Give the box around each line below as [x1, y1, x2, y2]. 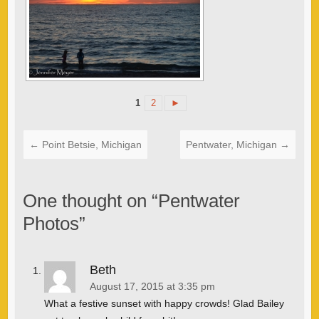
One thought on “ [22, 189, 158, 211]
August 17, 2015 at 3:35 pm [89, 281, 215, 292]
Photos [22, 212, 79, 234]
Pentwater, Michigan [186, 138, 281, 150]
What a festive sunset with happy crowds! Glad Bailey [43, 297, 284, 309]
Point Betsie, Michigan [38, 138, 142, 150]
